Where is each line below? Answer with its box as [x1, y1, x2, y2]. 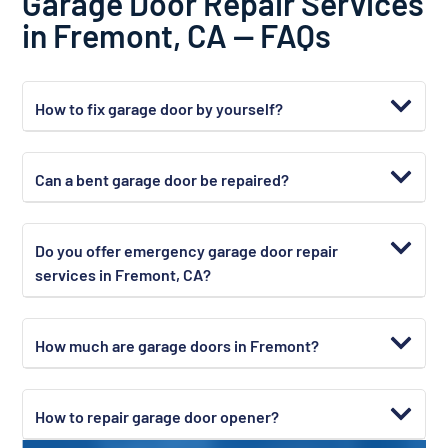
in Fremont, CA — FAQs [22, 16, 332, 55]
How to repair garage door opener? [35, 407, 280, 427]
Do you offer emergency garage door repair [35, 241, 339, 261]
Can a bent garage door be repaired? [35, 170, 290, 190]
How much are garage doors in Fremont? [35, 336, 320, 356]
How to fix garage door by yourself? [35, 99, 284, 119]
